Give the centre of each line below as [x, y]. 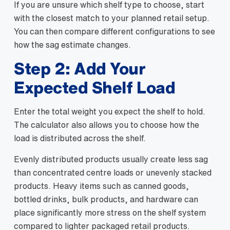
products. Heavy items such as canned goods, [101, 186]
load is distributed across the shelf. [80, 138]
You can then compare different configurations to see [114, 31]
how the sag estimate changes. [72, 45]
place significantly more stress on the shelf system [110, 213]
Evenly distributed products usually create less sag [111, 159]
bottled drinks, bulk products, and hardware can [106, 199]
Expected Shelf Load [95, 88]
